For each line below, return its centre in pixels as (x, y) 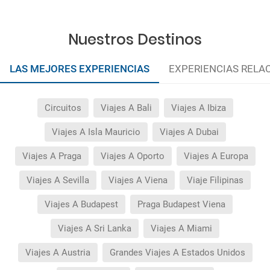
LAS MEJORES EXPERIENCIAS (80, 68)
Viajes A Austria (58, 252)
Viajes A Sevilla (58, 180)
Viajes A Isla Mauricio (96, 132)
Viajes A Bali (126, 108)
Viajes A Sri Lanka (95, 228)
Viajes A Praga (52, 156)
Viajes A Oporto (132, 156)
